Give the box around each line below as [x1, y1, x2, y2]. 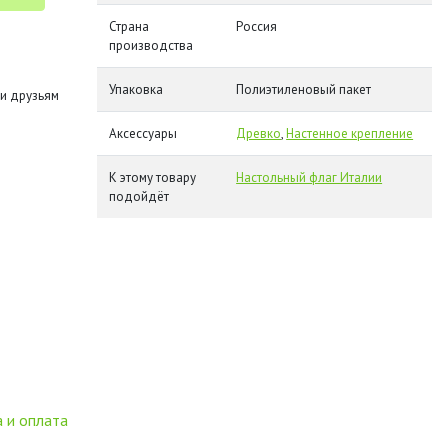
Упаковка [109, 81, 164, 98]
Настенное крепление [286, 125, 414, 142]
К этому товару [109, 169, 197, 186]
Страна [109, 18, 150, 35]
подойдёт [109, 188, 170, 205]
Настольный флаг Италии [236, 169, 383, 186]
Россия [236, 18, 278, 35]
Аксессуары [109, 125, 178, 142]
